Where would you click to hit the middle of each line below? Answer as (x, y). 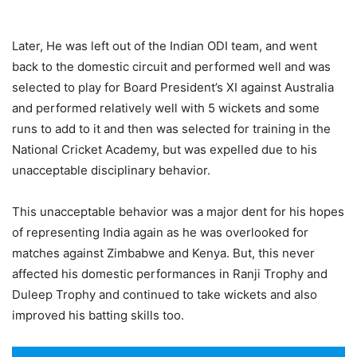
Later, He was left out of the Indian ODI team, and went (165, 46)
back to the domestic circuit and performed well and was (171, 67)
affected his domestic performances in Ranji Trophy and (170, 274)
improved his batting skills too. (98, 315)
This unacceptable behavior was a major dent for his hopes (178, 212)
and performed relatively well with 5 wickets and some (166, 108)
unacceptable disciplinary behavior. (111, 170)
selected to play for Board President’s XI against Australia (173, 87)
